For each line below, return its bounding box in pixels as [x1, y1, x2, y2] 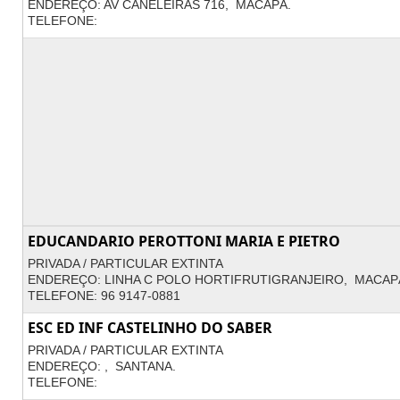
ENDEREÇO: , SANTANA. [28, 359, 176, 373]
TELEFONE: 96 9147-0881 [28, 288, 180, 303]
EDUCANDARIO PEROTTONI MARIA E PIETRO [28, 231, 340, 251]
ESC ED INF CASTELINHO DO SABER [28, 318, 272, 337]
